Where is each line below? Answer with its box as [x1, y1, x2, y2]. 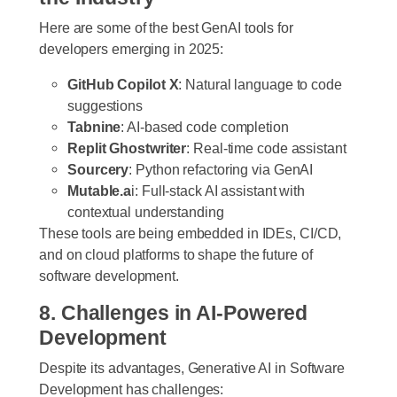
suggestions [67, 97, 143, 113]
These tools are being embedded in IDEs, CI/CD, [39, 224, 342, 241]
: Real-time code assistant [186, 139, 346, 156]
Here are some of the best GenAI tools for [39, 19, 293, 35]
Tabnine [67, 118, 121, 135]
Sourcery [67, 160, 129, 177]
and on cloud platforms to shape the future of [39, 245, 313, 262]
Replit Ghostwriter [67, 139, 187, 156]
